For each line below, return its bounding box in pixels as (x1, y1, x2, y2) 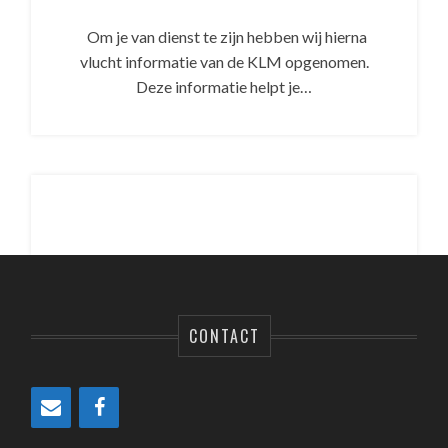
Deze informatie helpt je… (136, 77, 312, 97)
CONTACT (188, 324, 260, 349)
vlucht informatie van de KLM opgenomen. (79, 52, 369, 72)
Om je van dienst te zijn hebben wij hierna (81, 27, 367, 47)
